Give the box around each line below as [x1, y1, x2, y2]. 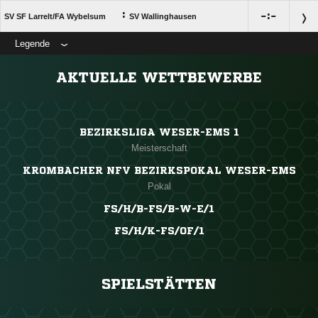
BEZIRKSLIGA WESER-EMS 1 [79, 127, 239, 138]
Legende [15, 38, 50, 50]
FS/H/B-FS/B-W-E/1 [104, 204, 214, 214]
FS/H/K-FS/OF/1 [114, 226, 204, 236]
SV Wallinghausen [129, 12, 197, 21]
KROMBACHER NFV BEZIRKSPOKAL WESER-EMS [22, 165, 296, 176]
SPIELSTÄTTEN [102, 277, 216, 292]
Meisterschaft [131, 143, 187, 154]
